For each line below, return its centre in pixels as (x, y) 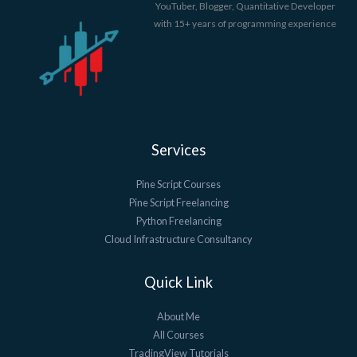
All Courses (178, 334)
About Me (178, 316)
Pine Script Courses (178, 184)
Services (178, 150)
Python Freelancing (178, 221)
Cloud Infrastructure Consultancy (178, 239)
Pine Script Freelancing (178, 203)
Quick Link (178, 282)
